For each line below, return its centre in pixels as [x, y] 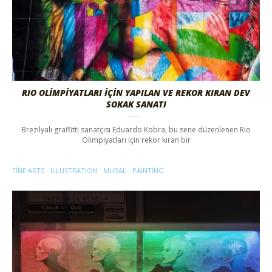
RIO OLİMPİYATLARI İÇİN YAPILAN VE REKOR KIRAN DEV [136, 93]
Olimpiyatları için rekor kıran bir [136, 140]
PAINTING [148, 171]
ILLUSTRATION [74, 171]
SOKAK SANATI [136, 104]
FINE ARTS [28, 171]
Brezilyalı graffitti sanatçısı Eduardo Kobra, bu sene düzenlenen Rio [136, 130]
